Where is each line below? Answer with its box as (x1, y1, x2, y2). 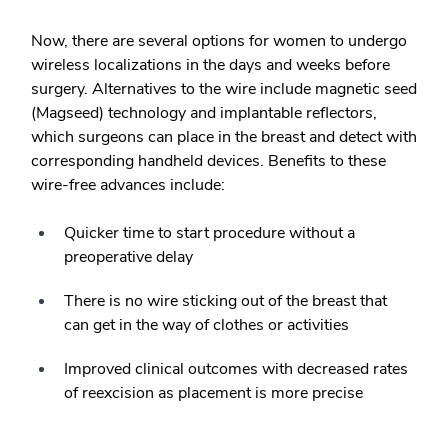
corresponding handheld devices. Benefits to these (31, 150, 386, 172)
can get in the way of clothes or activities (64, 314, 349, 336)
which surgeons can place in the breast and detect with (31, 126, 417, 148)
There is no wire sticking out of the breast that (64, 290, 387, 312)
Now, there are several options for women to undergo (31, 30, 407, 52)
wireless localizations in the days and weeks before (31, 54, 390, 76)
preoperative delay (64, 246, 193, 268)
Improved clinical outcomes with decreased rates (64, 358, 408, 380)
